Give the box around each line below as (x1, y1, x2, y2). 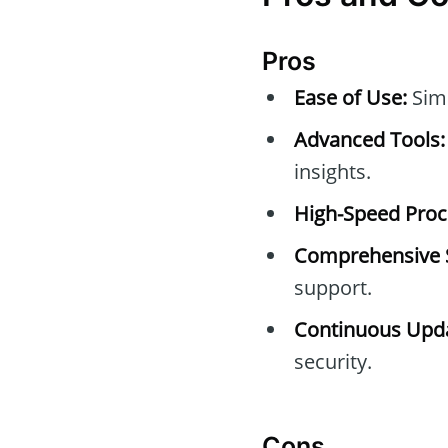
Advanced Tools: (294, 125, 445, 153)
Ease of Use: (294, 83, 407, 111)
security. (294, 347, 372, 375)
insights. (294, 157, 371, 185)
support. (294, 273, 372, 301)
